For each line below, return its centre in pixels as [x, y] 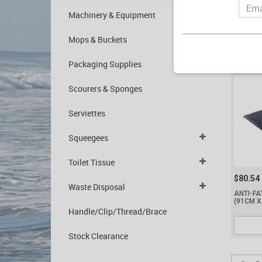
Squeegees [88, 138]
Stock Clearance [98, 236]
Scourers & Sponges [105, 89]
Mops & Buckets [98, 39]
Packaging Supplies [105, 64]
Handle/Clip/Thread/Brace [118, 211]
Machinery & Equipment [112, 15]
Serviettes [87, 113]
